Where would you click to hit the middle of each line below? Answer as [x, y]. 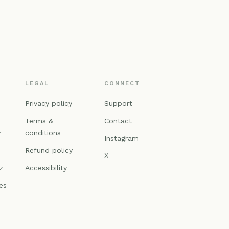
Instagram [122, 138]
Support [119, 104]
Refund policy [49, 151]
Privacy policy [48, 104]
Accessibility [46, 168]
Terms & [39, 121]
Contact [118, 121]
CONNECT [122, 84]
